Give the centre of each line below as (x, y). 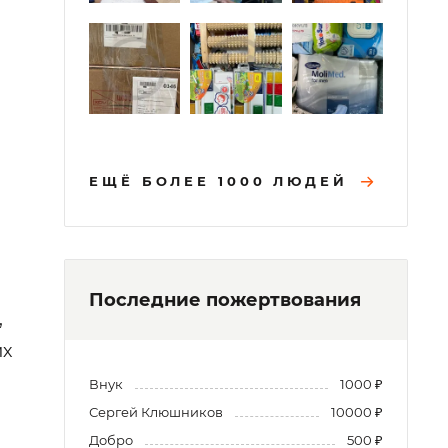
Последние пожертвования (225, 300)
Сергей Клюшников (156, 412)
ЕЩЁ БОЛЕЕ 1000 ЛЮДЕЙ (218, 181)
